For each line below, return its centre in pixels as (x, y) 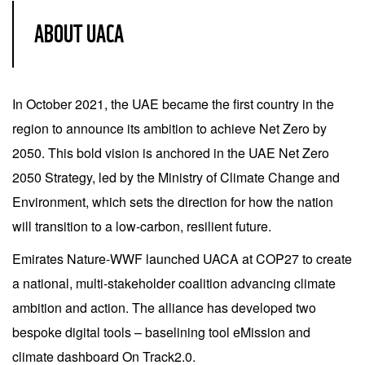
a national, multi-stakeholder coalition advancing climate (174, 283)
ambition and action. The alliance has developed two (164, 308)
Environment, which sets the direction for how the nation (173, 202)
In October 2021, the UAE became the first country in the (173, 104)
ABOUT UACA (79, 33)
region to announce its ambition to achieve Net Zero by (169, 128)
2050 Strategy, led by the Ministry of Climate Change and (176, 177)
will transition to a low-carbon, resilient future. (142, 226)
